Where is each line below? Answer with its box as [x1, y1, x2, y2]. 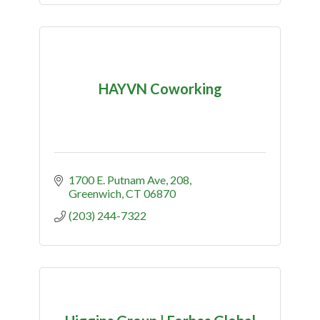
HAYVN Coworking [98, 80, 222, 98]
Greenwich [69, 186, 121, 200]
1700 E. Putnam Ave [69, 172, 166, 186]
